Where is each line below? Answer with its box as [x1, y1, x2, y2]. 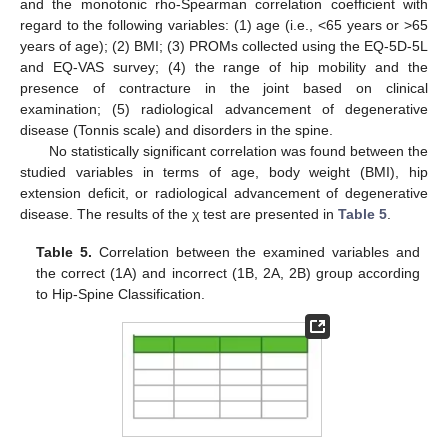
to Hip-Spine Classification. [36, 285, 206, 302]
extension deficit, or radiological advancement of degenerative [20, 184, 428, 201]
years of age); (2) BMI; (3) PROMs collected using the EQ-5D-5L [20, 37, 428, 54]
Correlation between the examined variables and [92, 243, 420, 260]
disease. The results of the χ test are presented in [20, 205, 338, 222]
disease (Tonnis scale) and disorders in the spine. [20, 121, 333, 138]
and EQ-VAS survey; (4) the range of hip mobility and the [20, 58, 428, 75]
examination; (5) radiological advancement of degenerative [20, 100, 428, 117]
